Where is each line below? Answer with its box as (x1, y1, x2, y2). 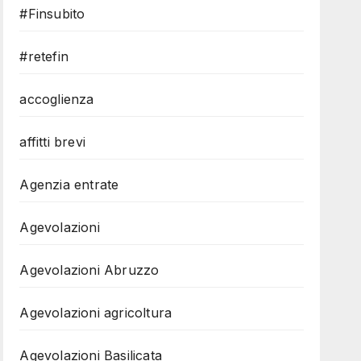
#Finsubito (19, 6, 85, 22)
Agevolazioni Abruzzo (19, 262, 160, 278)
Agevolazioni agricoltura (19, 305, 172, 321)
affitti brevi (19, 134, 85, 150)
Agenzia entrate (19, 176, 119, 193)
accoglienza (19, 91, 94, 107)
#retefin (19, 48, 68, 64)
